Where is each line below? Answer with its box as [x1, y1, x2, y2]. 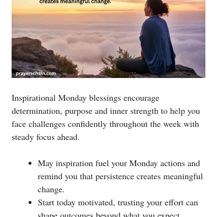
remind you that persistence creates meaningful [38, 170, 203, 182]
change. [38, 183, 65, 195]
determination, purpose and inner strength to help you [12, 104, 200, 116]
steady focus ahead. [12, 130, 80, 142]
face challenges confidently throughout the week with [12, 117, 199, 129]
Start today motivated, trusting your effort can [38, 196, 198, 208]
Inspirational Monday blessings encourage [12, 91, 159, 103]
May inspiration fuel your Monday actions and [38, 156, 200, 169]
